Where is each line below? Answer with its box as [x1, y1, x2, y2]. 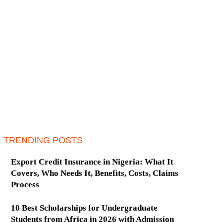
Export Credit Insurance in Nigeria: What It [10, 157, 173, 167]
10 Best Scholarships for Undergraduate [10, 203, 158, 213]
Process [10, 180, 39, 190]
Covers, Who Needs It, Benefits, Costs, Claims [10, 168, 178, 178]
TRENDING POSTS [3, 135, 83, 146]
